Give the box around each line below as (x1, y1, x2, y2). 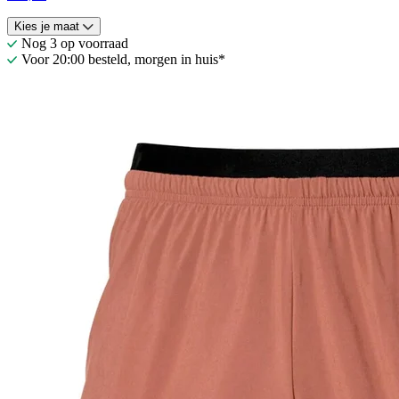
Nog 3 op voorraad (21, 35, 128, 51)
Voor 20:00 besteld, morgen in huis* (21, 51, 225, 67)
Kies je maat (14, 19, 79, 33)
